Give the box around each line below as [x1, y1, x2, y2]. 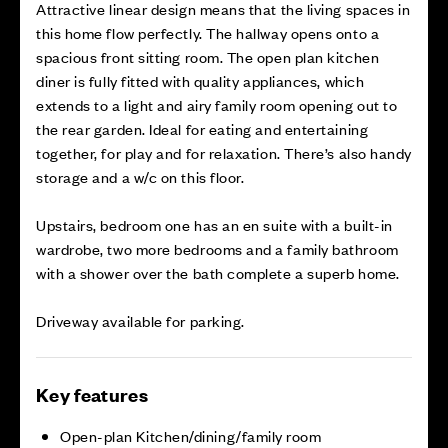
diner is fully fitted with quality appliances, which [36, 70, 365, 91]
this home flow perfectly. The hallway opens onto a [36, 22, 380, 43]
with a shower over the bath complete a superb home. [36, 262, 400, 283]
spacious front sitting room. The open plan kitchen [36, 46, 380, 67]
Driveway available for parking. [36, 310, 245, 331]
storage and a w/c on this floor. [36, 166, 245, 187]
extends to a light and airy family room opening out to [36, 94, 398, 115]
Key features [36, 382, 148, 407]
